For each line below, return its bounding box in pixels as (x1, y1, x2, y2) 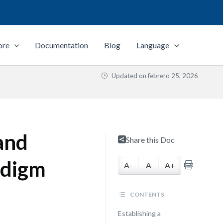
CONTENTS (128, 191, 164, 198)
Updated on (110, 72, 148, 80)
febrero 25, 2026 (148, 72, 198, 80)
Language (136, 40, 170, 50)
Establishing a (117, 209, 161, 218)
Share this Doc (125, 135, 175, 144)
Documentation (35, 40, 89, 50)
